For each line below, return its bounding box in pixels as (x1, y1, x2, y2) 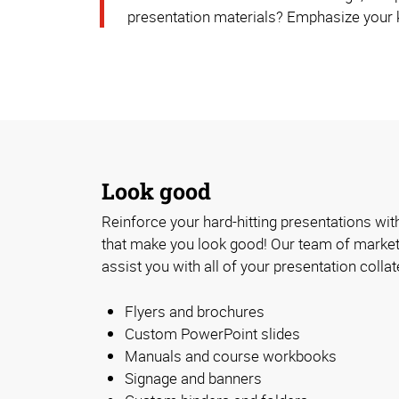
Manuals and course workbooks (125, 346, 337, 367)
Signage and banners (125, 368, 262, 389)
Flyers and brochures (125, 301, 265, 322)
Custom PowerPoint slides (125, 323, 300, 345)
